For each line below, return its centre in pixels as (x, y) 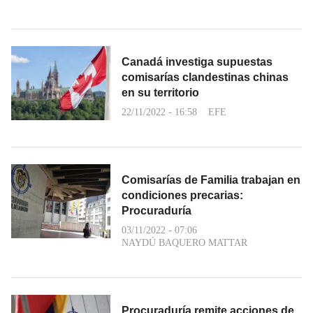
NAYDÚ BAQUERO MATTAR (184, 242)
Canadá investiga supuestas (197, 61)
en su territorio (160, 92)
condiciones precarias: (182, 195)
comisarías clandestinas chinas (205, 77)
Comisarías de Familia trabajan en (211, 180)
